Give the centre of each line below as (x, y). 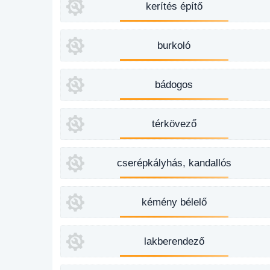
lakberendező (174, 241)
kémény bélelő (174, 202)
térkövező (174, 124)
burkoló (174, 46)
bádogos (174, 85)
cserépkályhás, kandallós (174, 163)
